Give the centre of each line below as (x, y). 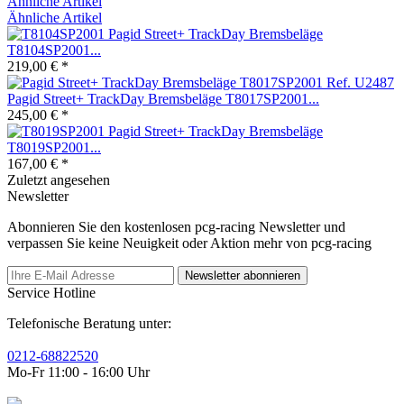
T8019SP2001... (54, 147)
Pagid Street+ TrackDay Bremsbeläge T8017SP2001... (163, 98)
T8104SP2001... (54, 50)
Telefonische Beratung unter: (89, 323)
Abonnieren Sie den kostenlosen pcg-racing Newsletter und (176, 226)
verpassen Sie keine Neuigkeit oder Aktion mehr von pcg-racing (189, 243)
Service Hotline (51, 292)
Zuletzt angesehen (59, 179)
